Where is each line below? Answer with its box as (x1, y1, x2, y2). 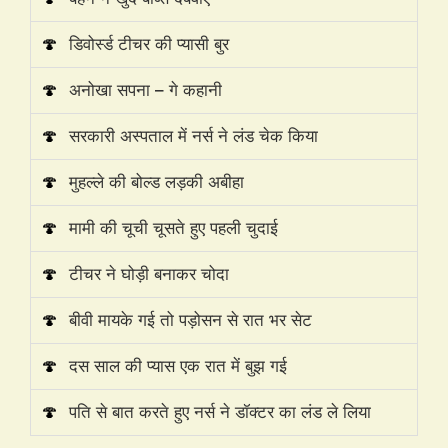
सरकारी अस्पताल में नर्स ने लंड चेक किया (69, 125, 318, 146)
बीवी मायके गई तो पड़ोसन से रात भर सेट (69, 309, 312, 330)
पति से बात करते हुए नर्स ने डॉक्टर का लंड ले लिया (69, 401, 371, 422)
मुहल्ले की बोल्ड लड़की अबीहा (69, 171, 244, 192)
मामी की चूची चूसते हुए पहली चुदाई (69, 217, 278, 238)
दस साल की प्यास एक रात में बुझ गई (69, 355, 287, 376)
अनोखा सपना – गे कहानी (69, 79, 222, 100)
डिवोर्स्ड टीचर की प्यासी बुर (69, 33, 229, 54)
